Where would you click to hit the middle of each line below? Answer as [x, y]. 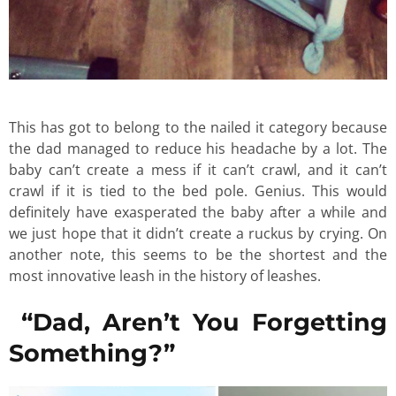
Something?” [92, 353]
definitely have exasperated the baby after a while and [198, 213]
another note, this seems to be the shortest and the [198, 255]
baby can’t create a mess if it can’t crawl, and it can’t [198, 170]
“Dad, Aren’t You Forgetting [198, 322]
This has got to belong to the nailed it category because [198, 128]
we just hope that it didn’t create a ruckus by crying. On [198, 234]
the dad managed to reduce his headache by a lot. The [198, 149]
